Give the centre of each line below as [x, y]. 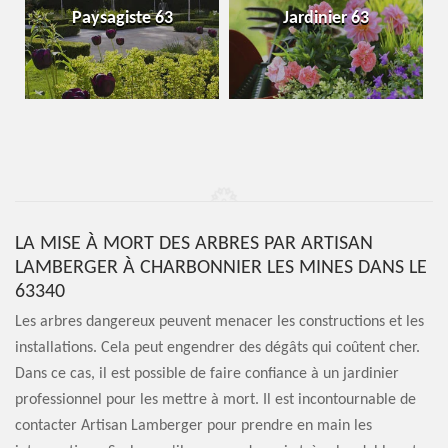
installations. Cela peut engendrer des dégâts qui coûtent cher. [217, 348]
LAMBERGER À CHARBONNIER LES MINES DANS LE [221, 268]
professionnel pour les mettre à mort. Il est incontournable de [215, 400]
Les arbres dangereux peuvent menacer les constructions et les [219, 322]
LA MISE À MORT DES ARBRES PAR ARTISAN [194, 244]
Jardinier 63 [326, 18]
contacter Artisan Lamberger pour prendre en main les [193, 426]
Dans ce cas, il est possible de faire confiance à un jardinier [207, 374]
